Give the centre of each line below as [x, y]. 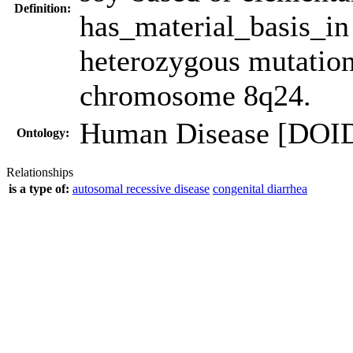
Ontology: [43, 133]
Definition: [43, 8]
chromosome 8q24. [195, 95]
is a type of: [39, 189]
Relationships [40, 172]
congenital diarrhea [260, 189]
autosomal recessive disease [141, 189]
